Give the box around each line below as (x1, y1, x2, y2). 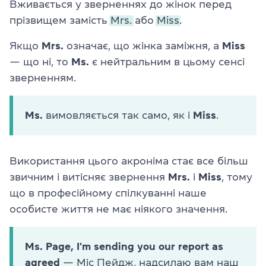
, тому (221, 172, 252, 183)
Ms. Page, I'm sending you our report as (25, 241, 223, 252)
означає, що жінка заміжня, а (64, 40, 222, 52)
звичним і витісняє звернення (9, 172, 168, 183)
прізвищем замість (9, 15, 110, 26)
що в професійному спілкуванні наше (9, 188, 207, 199)
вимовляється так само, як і (43, 110, 193, 121)
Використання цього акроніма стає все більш (9, 156, 248, 167)
